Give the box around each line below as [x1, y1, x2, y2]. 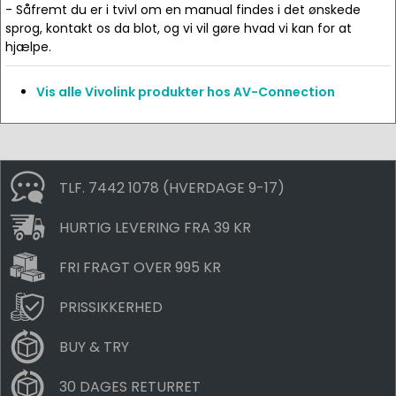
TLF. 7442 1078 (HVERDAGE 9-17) [59, 177, 285, 198]
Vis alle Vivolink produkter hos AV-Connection [36, 83, 335, 101]
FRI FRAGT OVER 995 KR [59, 256, 221, 278]
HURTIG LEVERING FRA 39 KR [59, 217, 251, 238]
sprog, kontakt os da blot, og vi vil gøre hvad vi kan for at [5, 19, 352, 37]
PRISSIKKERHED [59, 296, 163, 317]
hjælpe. [5, 38, 51, 56]
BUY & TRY [59, 336, 129, 357]
